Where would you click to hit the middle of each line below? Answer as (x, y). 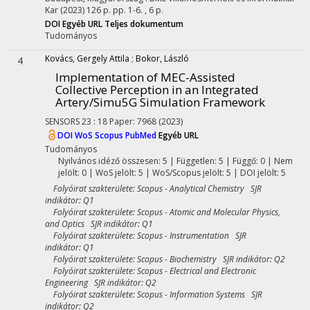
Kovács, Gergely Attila (87, 58)
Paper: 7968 (134, 121)
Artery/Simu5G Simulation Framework (160, 102)
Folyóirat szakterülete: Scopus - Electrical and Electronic (151, 271)
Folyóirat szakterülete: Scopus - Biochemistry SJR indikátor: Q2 (165, 259)
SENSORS (62, 121)
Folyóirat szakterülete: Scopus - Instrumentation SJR (146, 236)
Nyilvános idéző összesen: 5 (112, 161)
